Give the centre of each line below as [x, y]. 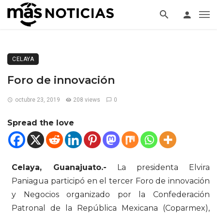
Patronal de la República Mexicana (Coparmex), [111, 208]
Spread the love [41, 123]
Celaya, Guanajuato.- [59, 167]
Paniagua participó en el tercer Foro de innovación [111, 181]
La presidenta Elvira [158, 167]
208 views [87, 100]
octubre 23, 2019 [37, 100]
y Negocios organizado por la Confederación [111, 194]
